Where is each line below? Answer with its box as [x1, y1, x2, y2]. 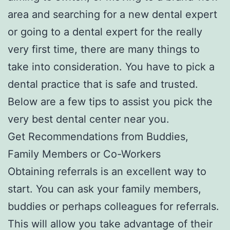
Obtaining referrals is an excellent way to [8, 165, 206, 178]
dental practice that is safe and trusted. [8, 78, 198, 90]
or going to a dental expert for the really [8, 25, 202, 38]
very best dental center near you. [8, 112, 169, 125]
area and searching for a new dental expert [8, 8, 217, 21]
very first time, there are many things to [8, 43, 200, 55]
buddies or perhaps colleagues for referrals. [8, 200, 219, 213]
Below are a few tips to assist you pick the [8, 95, 213, 108]
